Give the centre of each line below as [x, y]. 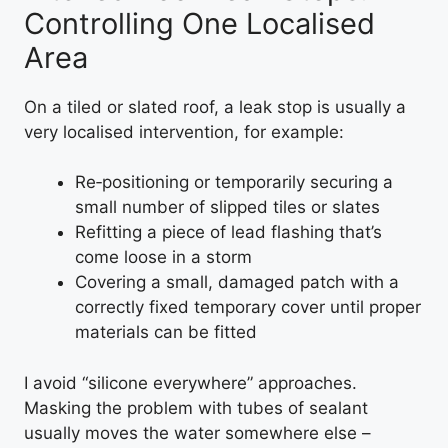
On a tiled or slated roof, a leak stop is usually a [215, 106]
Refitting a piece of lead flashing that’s [228, 232]
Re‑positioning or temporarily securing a [234, 182]
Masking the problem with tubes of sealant [196, 407]
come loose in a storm [163, 257]
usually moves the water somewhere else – [197, 432]
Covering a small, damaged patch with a [237, 282]
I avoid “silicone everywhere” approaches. [190, 382]
